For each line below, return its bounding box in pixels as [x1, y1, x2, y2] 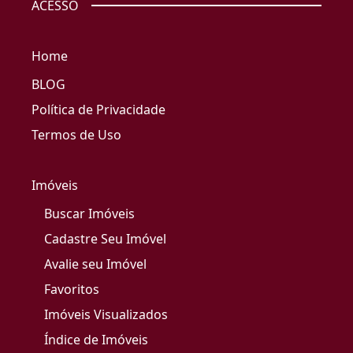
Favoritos [44, 281, 99, 299]
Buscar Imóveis [44, 205, 135, 223]
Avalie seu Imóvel [44, 255, 147, 273]
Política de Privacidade [32, 101, 165, 119]
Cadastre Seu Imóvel [44, 230, 166, 248]
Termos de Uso [32, 126, 121, 144]
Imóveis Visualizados [44, 306, 168, 324]
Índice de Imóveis [44, 331, 148, 349]
